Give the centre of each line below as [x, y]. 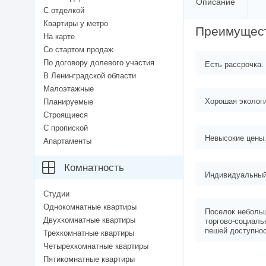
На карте [59, 37]
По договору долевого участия [99, 63]
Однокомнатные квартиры [90, 207]
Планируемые [68, 102]
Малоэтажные [69, 89]
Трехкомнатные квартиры [89, 233]
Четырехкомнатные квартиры [96, 246]
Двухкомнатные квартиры [89, 220]
